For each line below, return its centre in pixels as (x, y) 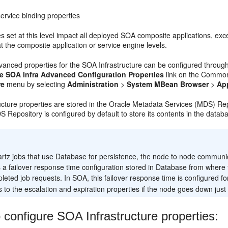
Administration (93, 84)
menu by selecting (36, 84)
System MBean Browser (168, 84)
